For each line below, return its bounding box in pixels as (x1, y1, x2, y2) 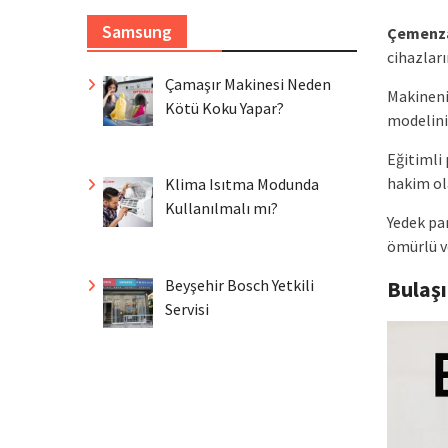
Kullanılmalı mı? (165, 198, 278, 219)
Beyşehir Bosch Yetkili (165, 275, 314, 296)
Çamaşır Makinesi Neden (165, 73, 331, 94)
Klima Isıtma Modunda (165, 174, 319, 195)
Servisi (165, 299, 209, 320)
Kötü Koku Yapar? (165, 97, 284, 118)
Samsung (102, 19, 172, 43)
